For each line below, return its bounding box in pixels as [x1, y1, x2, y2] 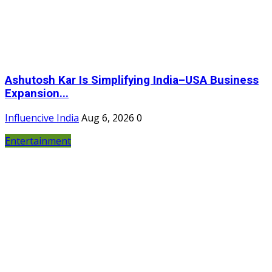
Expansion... [5, 86, 69, 100]
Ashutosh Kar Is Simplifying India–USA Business [5, 73, 259, 87]
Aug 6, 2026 [81, 111, 134, 125]
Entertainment [5, 134, 71, 148]
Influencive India [5, 111, 79, 125]
